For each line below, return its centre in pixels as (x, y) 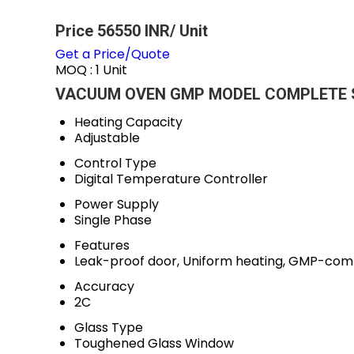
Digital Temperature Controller (171, 179)
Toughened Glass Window (154, 343)
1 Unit (111, 70)
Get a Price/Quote (113, 54)
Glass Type (109, 328)
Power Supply (117, 204)
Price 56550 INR (113, 31)
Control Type (115, 163)
